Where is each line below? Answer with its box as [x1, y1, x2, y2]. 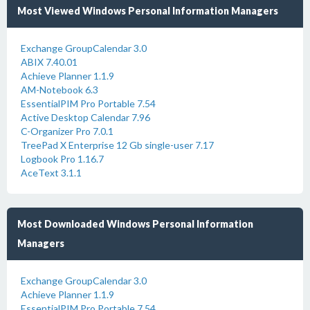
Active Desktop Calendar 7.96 [21, 111, 150, 123]
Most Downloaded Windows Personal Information [17, 218, 253, 230]
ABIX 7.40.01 [21, 56, 77, 68]
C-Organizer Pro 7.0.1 [21, 125, 113, 137]
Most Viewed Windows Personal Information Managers [17, 5, 278, 17]
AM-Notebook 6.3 [21, 84, 98, 95]
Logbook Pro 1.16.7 [21, 153, 104, 165]
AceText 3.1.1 [21, 167, 82, 179]
